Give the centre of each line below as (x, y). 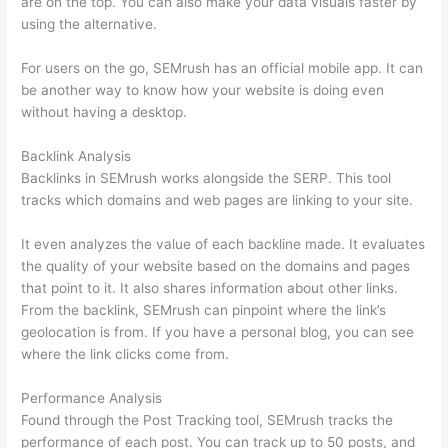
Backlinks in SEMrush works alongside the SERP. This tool (206, 177)
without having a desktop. (104, 111)
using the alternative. (89, 24)
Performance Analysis (92, 397)
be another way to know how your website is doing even (203, 89)
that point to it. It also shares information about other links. (210, 287)
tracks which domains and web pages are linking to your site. (217, 199)
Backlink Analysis (76, 155)
